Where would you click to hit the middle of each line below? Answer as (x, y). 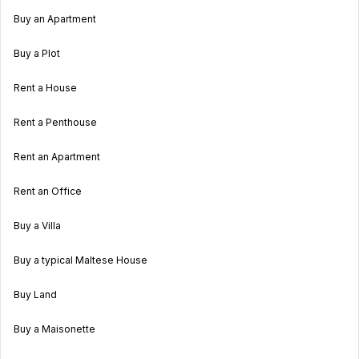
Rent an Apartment (57, 156)
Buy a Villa (37, 225)
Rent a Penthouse (55, 122)
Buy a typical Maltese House (81, 260)
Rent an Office (48, 191)
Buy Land (35, 294)
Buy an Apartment (55, 18)
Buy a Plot (37, 53)
